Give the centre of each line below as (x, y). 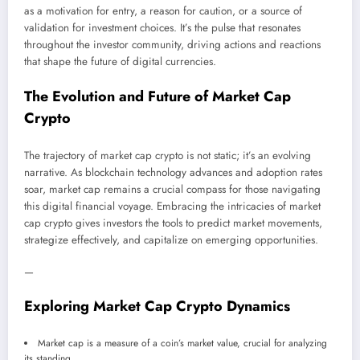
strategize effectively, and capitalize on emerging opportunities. (171, 240)
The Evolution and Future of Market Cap (157, 96)
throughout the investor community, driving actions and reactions (172, 45)
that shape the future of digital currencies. (120, 62)
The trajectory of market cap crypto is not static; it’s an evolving (168, 156)
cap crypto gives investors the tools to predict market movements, (173, 223)
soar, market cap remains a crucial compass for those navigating (172, 190)
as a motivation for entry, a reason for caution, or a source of (163, 11)
